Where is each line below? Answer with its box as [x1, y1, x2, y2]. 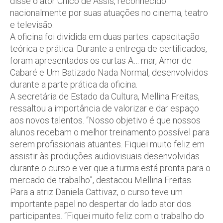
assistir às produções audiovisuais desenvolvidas [10, 151, 200, 161]
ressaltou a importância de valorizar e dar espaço [10, 103, 199, 113]
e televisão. [10, 19, 54, 30]
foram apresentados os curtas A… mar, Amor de [10, 55, 192, 66]
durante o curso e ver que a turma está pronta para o [10, 163, 211, 173]
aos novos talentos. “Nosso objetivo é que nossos [10, 115, 201, 125]
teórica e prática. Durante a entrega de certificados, [10, 43, 207, 54]
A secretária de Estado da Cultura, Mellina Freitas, [10, 91, 200, 102]
